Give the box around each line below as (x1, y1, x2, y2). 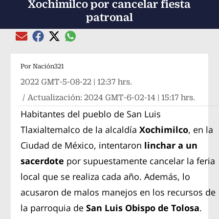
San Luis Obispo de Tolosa (84, 201, 200, 214)
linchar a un (144, 139, 198, 151)
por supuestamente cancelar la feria (64, 154, 216, 167)
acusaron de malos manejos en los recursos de (21, 186, 216, 198)
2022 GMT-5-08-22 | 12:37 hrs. (21, 77, 132, 87)
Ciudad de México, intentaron (21, 139, 145, 151)
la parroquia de (21, 201, 84, 214)
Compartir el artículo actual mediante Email (16, 36, 163, 46)
